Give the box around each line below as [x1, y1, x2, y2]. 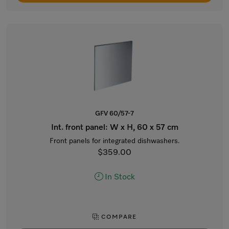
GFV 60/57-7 [95, 110, 134, 117]
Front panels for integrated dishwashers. [49, 138, 180, 145]
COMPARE [99, 214, 136, 220]
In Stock [104, 173, 135, 181]
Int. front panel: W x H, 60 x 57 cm [51, 124, 178, 132]
